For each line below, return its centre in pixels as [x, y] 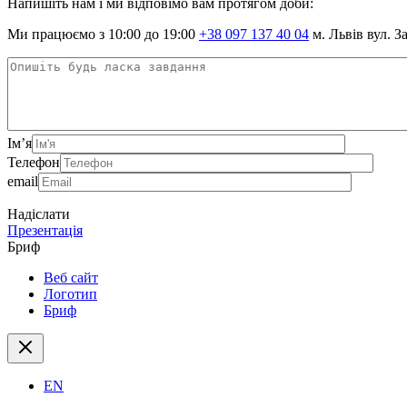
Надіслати [39, 214]
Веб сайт [71, 278]
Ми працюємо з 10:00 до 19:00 [101, 35]
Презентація [45, 231]
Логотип [70, 294]
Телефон [34, 163]
